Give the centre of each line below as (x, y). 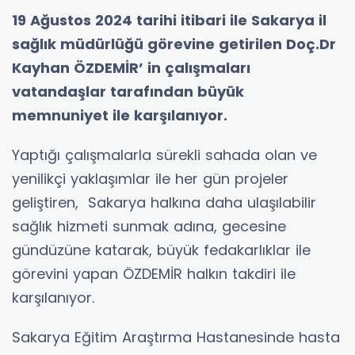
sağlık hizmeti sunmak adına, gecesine (149, 226)
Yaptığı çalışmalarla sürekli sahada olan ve (164, 155)
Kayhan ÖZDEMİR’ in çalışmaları (131, 67)
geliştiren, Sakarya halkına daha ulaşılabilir (164, 202)
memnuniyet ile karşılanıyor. (120, 115)
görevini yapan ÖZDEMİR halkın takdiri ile (154, 273)
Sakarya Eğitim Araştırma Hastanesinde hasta (176, 337)
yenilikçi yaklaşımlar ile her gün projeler (150, 178)
